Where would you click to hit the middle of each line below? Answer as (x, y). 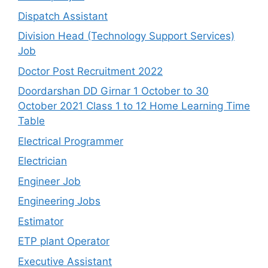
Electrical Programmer (71, 141)
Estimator (41, 221)
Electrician (42, 161)
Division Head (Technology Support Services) (126, 36)
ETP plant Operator (64, 241)
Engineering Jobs (59, 201)
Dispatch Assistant (63, 16)
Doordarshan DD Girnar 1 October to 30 (113, 91)
